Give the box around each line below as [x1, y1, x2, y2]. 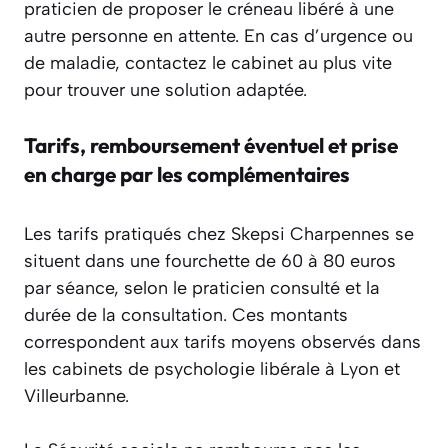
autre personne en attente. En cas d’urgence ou [24, 25, 413, 48]
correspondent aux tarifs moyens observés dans [24, 331, 421, 354]
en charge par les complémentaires [24, 161, 350, 188]
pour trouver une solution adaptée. [24, 79, 307, 102]
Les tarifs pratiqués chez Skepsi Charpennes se [24, 223, 414, 246]
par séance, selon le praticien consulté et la [24, 277, 380, 300]
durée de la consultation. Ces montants [24, 304, 348, 327]
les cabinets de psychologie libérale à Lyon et [24, 358, 400, 381]
